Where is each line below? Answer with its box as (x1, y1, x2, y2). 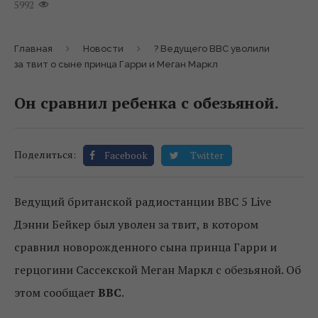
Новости (83, 43, 124, 55)
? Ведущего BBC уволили (154, 43, 270, 55)
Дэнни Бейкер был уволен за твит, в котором (14, 216, 258, 233)
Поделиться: (14, 148, 76, 162)
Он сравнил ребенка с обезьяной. (14, 92, 279, 114)
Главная (14, 43, 53, 55)
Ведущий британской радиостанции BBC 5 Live (14, 194, 271, 210)
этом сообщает (14, 285, 95, 301)
